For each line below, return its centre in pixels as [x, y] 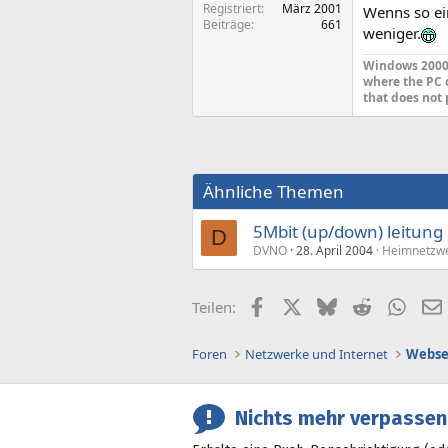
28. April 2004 [334, 250]
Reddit [392, 304]
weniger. [392, 32]
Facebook [298, 304]
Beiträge [227, 24]
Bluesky [362, 304]
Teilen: [214, 306]
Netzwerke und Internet [317, 354]
